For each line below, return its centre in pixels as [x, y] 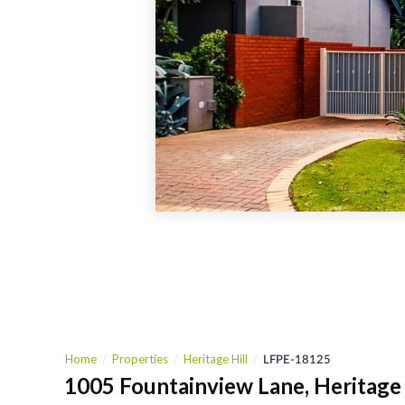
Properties [141, 359]
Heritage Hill [216, 359]
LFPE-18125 [297, 359]
